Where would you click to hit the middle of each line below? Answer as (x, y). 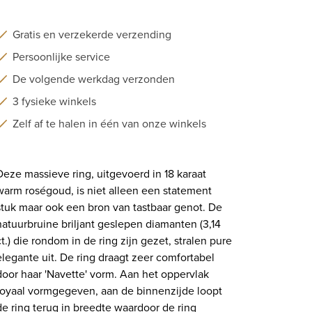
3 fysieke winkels (54, 101)
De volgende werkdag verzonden (94, 79)
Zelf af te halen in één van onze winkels (109, 123)
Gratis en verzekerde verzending (92, 34)
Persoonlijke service (61, 56)
